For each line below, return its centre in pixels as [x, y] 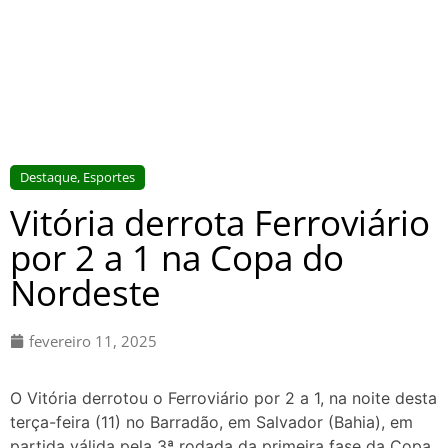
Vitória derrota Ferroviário [220, 222]
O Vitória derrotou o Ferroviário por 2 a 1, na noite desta [223, 398]
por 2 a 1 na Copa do [177, 257]
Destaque [48, 176]
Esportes [109, 176]
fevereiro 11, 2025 [93, 340]
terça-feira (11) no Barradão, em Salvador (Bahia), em [211, 422]
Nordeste [85, 292]
